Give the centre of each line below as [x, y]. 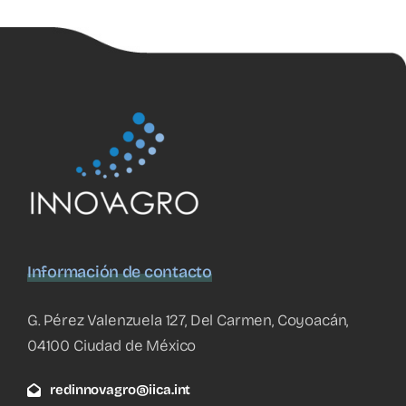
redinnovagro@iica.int [121, 389]
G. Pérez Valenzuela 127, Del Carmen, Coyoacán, [188, 320]
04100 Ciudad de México [112, 345]
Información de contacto [120, 271]
